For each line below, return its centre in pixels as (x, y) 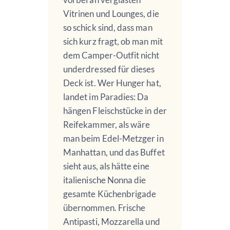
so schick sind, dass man (108, 28)
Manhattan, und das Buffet (114, 152)
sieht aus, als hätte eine (106, 166)
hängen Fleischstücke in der (115, 111)
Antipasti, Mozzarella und (112, 222)
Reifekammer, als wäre (107, 125)
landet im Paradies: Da (106, 97)
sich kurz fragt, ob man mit (113, 42)
